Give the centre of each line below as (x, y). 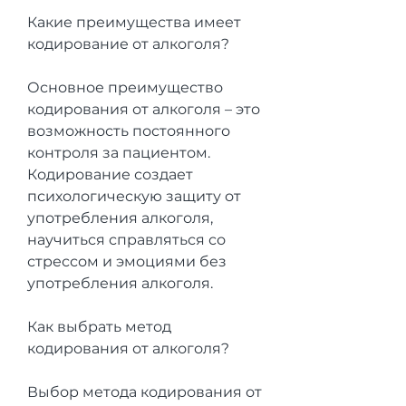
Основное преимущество (125, 87)
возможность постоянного (129, 130)
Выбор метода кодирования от (145, 391)
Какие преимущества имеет (134, 22)
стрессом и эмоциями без (127, 261)
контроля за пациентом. (119, 152)
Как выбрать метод (99, 326)
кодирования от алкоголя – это (144, 109)
